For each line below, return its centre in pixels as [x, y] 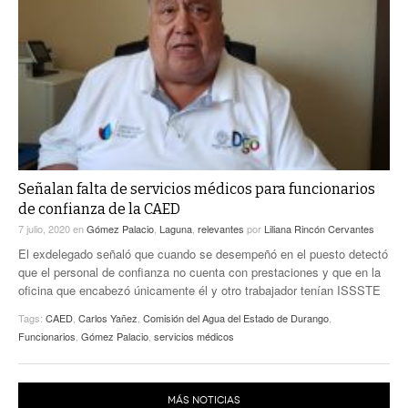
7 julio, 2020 [46, 229]
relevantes [221, 229]
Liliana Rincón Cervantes [319, 229]
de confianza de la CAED [99, 209]
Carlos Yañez [108, 318]
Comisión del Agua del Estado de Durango [236, 318]
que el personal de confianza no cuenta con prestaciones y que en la [199, 272]
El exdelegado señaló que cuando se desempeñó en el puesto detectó [203, 254]
